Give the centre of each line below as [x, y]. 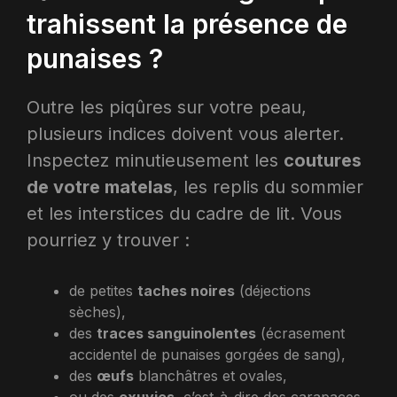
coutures [323, 160]
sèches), [97, 311]
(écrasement [300, 333]
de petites [103, 290]
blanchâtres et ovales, [210, 375]
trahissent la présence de [187, 23]
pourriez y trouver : [108, 240]
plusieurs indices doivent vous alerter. [185, 133]
